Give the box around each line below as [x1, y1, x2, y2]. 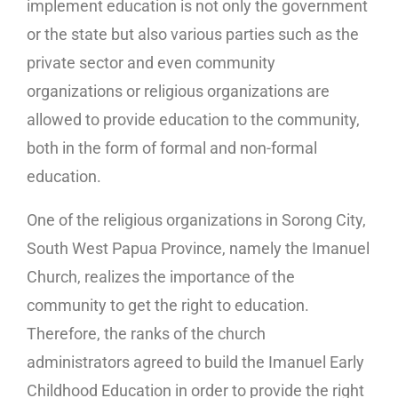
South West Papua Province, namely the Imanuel [27, 239, 370, 259]
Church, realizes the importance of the [27, 267, 295, 287]
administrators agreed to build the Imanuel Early [27, 353, 364, 372]
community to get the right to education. [27, 296, 309, 315]
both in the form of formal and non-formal [27, 139, 317, 158]
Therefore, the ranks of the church [27, 324, 266, 344]
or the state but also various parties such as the [27, 25, 359, 44]
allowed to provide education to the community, [27, 110, 360, 130]
